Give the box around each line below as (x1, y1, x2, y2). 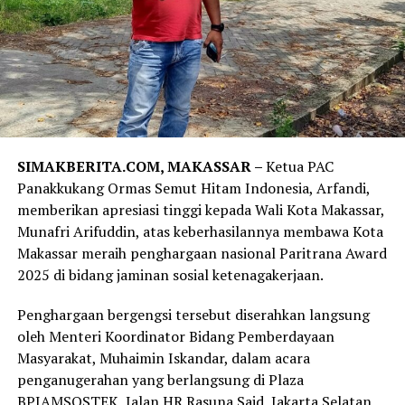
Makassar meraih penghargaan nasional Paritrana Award (16, 243, 387, 264)
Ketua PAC (265, 156, 334, 177)
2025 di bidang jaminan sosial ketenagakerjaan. (16, 265, 324, 286)
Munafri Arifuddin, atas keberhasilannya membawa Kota (16, 221, 383, 242)
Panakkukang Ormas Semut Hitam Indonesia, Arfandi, (16, 178, 370, 199)
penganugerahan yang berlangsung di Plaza (16, 370, 304, 391)
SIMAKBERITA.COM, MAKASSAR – (16, 156, 266, 177)
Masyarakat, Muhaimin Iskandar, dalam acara (16, 348, 310, 369)
